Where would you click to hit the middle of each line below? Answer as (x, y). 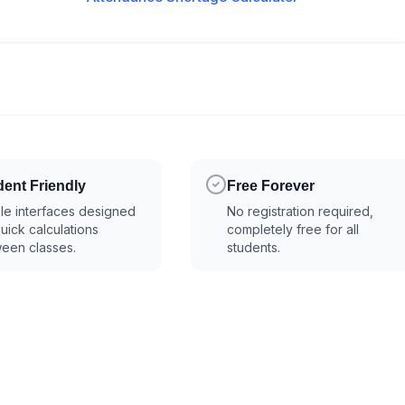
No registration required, (300, 211)
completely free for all (292, 229)
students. (253, 247)
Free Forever (270, 186)
